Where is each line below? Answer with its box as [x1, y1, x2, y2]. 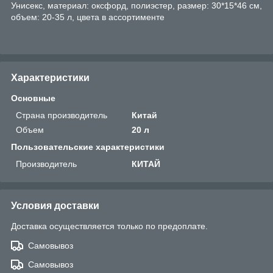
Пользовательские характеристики [11, 141, 165, 152]
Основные [11, 93, 55, 103]
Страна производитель [16, 110, 107, 120]
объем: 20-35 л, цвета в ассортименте [11, 12, 165, 22]
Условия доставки [11, 200, 99, 211]
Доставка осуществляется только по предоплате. [11, 221, 208, 231]
